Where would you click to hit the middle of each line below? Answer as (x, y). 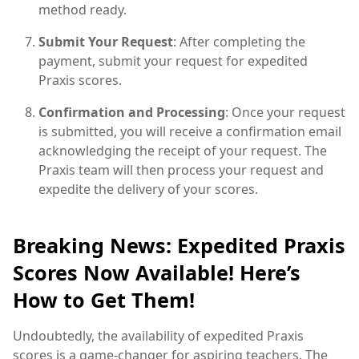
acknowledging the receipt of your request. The (183, 150)
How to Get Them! (104, 299)
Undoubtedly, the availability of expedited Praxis (158, 335)
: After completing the (239, 41)
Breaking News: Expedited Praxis (179, 245)
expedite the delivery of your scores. (148, 189)
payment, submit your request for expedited (173, 61)
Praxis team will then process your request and (181, 169)
